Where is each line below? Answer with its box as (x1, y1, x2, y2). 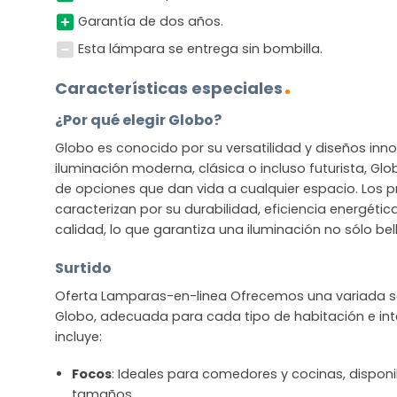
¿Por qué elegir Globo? (55, 110, 222, 131)
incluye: (55, 327, 102, 346)
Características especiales (55, 77, 283, 100)
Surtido (55, 257, 112, 278)
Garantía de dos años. (77, 12, 223, 30)
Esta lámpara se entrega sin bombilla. (77, 40, 323, 58)
